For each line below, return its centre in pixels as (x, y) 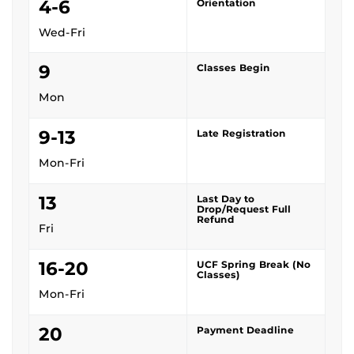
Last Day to (226, 199)
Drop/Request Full (244, 209)
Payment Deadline (245, 330)
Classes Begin (233, 68)
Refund (216, 219)
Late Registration (241, 133)
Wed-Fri (62, 32)
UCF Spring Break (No (254, 264)
